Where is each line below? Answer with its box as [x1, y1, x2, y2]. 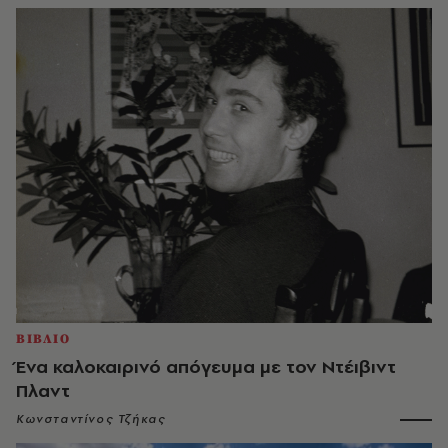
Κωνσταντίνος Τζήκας [16, 411, 166, 428]
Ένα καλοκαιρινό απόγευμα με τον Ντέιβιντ [16, 354, 396, 380]
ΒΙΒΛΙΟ [16, 331, 71, 348]
